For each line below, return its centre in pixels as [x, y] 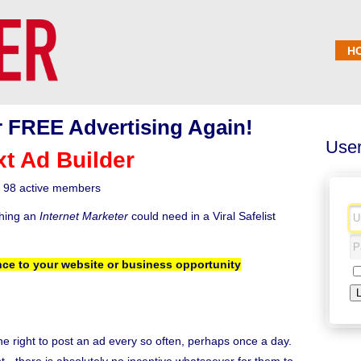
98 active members [52, 188]
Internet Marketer [85, 216]
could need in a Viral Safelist [203, 216]
